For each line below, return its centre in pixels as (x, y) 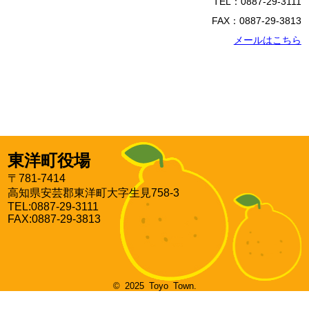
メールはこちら (267, 40)
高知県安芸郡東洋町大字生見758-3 (94, 193)
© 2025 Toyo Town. (154, 286)
